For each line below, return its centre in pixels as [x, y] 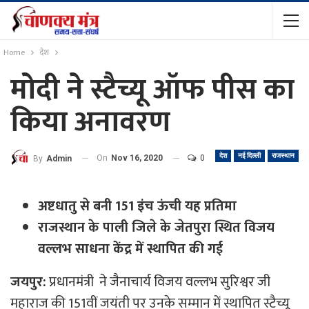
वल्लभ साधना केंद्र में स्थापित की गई [132, 249]
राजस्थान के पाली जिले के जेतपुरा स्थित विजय [156, 227]
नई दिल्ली [249, 156]
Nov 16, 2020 [137, 158]
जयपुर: [28, 282]
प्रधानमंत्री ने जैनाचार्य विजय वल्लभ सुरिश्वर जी [158, 282]
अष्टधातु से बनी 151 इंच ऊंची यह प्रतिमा [137, 206]
